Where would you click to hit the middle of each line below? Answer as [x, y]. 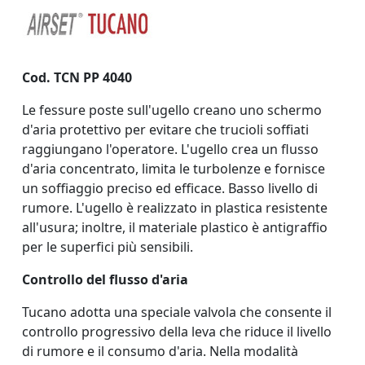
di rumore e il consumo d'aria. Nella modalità [160, 351]
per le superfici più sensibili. [108, 246]
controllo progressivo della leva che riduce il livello [177, 331]
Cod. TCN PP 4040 [77, 77]
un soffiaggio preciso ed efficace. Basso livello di [170, 188]
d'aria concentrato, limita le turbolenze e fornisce [174, 168]
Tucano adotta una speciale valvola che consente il [177, 312]
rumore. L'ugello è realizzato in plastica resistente [175, 207]
